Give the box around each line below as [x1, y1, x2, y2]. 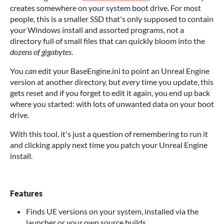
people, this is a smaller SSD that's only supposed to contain [10, 14, 213, 23]
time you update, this [140, 77, 213, 86]
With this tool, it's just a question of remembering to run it [10, 129, 208, 138]
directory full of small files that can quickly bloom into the [10, 36, 205, 45]
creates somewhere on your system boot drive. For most [10, 3, 201, 12]
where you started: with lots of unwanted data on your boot [10, 99, 214, 108]
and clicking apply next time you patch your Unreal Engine [10, 140, 207, 149]
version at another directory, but [10, 77, 122, 86]
